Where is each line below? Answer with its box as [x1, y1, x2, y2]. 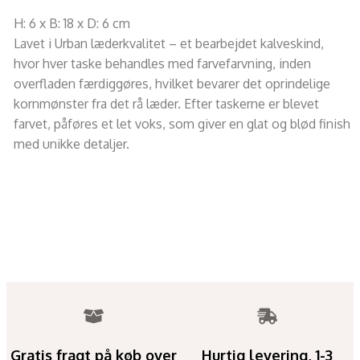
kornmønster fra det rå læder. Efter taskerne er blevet [13, 95, 319, 112]
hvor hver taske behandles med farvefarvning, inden [13, 55, 311, 72]
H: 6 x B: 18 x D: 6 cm [13, 14, 130, 31]
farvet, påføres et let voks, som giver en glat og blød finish [13, 115, 350, 132]
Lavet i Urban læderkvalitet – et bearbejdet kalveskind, [13, 35, 324, 51]
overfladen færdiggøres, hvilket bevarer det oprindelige [13, 75, 330, 92]
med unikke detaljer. [13, 135, 129, 152]
